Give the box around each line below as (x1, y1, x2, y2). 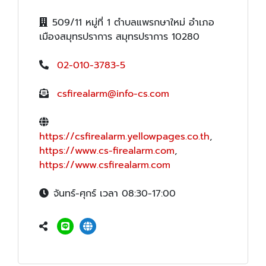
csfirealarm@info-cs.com (57, 86, 169, 101)
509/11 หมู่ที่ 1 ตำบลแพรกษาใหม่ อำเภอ (52, 15, 214, 30)
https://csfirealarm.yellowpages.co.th (39, 129, 210, 144)
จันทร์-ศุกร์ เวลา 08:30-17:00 (53, 186, 176, 201)
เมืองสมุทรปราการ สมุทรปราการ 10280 (39, 29, 199, 44)
